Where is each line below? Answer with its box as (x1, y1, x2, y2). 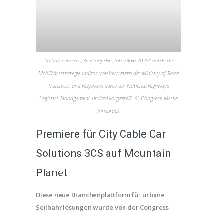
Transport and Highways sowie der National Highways (48, 82, 169, 89)
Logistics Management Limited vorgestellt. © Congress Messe (39, 94, 178, 102)
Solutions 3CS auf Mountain (36, 147, 171, 159)
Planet (36, 167, 67, 179)
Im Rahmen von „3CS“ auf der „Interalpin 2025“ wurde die (44, 57, 173, 64)
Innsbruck (97, 107, 120, 114)
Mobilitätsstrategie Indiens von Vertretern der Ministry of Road (38, 69, 179, 77)
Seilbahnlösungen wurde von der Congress (36, 203, 169, 212)
